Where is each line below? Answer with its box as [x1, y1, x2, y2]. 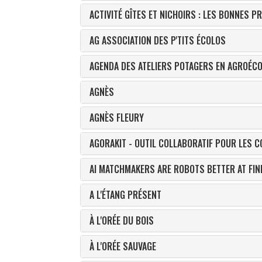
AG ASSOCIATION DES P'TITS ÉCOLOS [89, 33, 226, 47]
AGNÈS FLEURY [89, 111, 144, 125]
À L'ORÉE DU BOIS [89, 213, 154, 227]
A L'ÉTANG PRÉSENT [89, 188, 161, 202]
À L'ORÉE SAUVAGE [89, 239, 156, 253]
